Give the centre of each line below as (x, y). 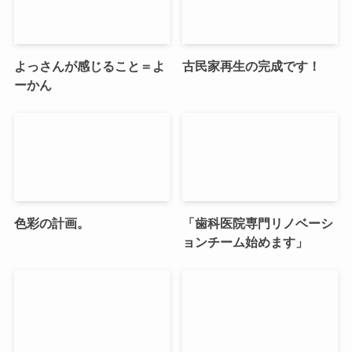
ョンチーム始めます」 (246, 242)
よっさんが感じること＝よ (89, 66)
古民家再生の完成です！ (252, 66)
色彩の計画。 (51, 223)
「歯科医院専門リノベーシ (258, 223)
